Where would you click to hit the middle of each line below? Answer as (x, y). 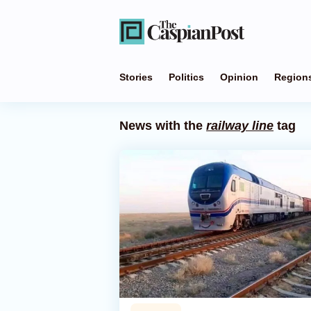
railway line (240, 126)
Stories (136, 77)
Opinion (239, 77)
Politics (186, 77)
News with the (163, 126)
